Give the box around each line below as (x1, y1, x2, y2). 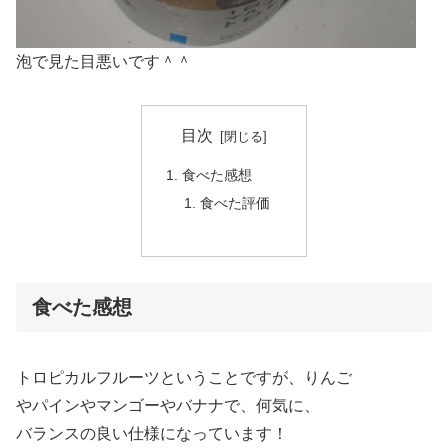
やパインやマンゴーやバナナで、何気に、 (16, 396, 320, 414)
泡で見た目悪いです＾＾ (16, 52, 192, 70)
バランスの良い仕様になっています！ (16, 424, 288, 442)
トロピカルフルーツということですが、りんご (16, 368, 352, 386)
